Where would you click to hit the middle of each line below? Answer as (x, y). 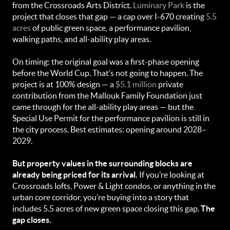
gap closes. (32, 220)
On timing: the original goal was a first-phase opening (106, 62)
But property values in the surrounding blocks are (102, 163)
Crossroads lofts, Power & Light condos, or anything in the (114, 186)
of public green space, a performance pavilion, (111, 28)
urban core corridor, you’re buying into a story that (101, 197)
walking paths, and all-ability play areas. (82, 39)
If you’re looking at (171, 175)
